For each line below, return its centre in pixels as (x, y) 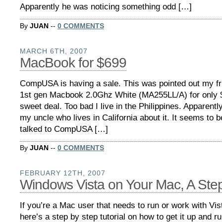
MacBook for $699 (73, 62)
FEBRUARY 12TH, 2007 (63, 173)
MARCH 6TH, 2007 (54, 51)
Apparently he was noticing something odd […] (106, 7)
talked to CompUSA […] (64, 129)
